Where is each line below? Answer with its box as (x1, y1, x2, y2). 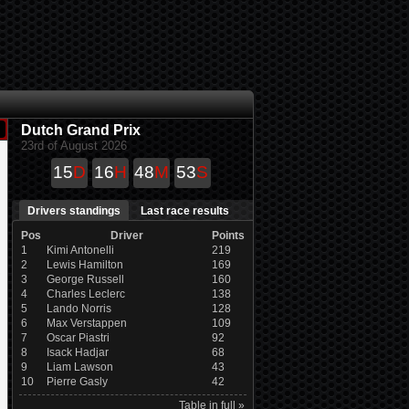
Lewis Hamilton (46, 258, 123, 271)
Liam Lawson (46, 361, 113, 373)
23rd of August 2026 (20, 139, 127, 152)
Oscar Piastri (46, 331, 110, 344)
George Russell (46, 273, 124, 286)
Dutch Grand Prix (20, 122, 141, 138)
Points (211, 229, 245, 242)
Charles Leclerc (46, 288, 125, 300)
